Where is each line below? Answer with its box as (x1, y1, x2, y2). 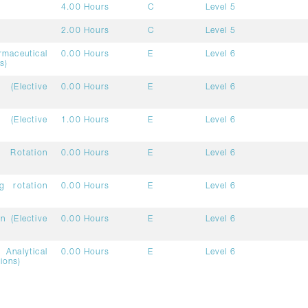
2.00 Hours (61, 27, 110, 35)
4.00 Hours (61, 3, 110, 12)
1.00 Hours (61, 116, 110, 124)
